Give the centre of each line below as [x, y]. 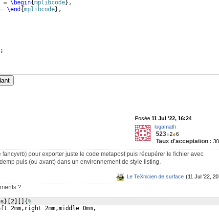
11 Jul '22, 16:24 [172, 118]
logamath [165, 127]
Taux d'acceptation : [184, 141]
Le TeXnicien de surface [155, 176]
